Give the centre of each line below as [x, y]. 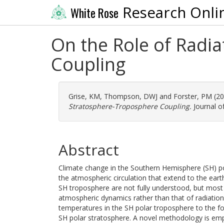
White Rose [94, 13]
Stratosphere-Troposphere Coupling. [130, 106]
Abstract [89, 150]
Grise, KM [84, 96]
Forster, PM [193, 96]
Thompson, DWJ [131, 96]
